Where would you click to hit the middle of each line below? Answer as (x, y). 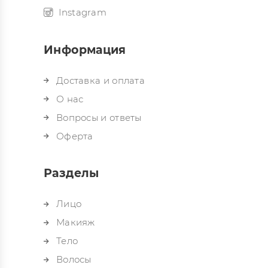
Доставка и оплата (100, 80)
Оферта (74, 136)
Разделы (71, 173)
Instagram (83, 12)
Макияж (75, 223)
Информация (85, 50)
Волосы (74, 260)
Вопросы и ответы (99, 117)
